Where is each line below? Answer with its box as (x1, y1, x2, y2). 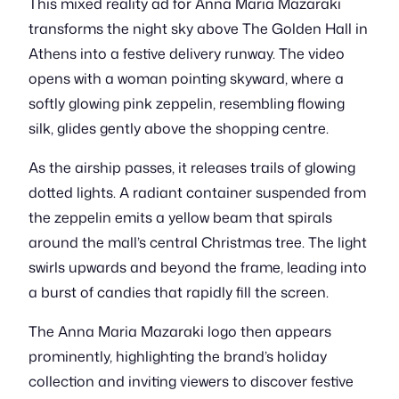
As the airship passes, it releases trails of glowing (28, 158, 355, 177)
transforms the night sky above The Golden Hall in (28, 19, 368, 38)
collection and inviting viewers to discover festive (28, 371, 354, 391)
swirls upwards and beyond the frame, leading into (28, 257, 367, 277)
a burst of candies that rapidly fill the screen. (28, 282, 329, 302)
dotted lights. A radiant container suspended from (28, 183, 366, 202)
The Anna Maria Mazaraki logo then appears (28, 322, 331, 341)
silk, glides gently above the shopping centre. (28, 118, 329, 138)
